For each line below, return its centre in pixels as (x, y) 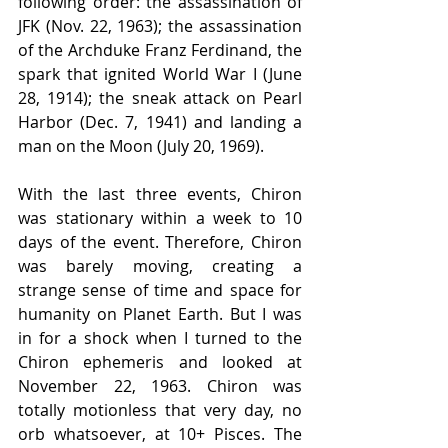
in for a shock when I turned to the (160, 338)
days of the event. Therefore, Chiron (160, 242)
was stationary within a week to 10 (160, 218)
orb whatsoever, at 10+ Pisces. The (160, 434)
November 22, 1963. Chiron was (160, 386)
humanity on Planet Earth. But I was (160, 314)
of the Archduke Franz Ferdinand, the (160, 50)
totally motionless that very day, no (160, 410)
